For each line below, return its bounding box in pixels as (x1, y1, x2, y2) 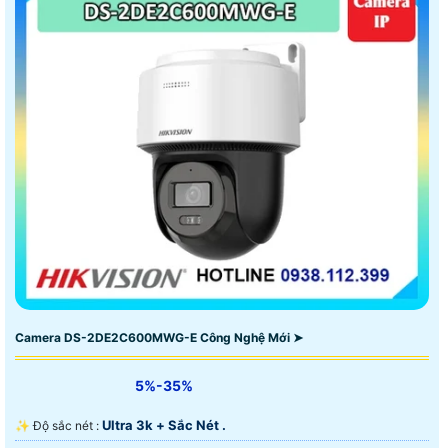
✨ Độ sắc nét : (33, 417, 102, 433)
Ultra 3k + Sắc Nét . (102, 416, 226, 433)
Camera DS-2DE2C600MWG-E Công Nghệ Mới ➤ (15, 329, 303, 345)
